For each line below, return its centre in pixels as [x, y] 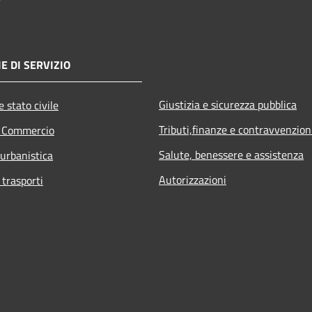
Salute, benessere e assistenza [231, 154]
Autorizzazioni [193, 179]
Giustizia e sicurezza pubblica [228, 104]
